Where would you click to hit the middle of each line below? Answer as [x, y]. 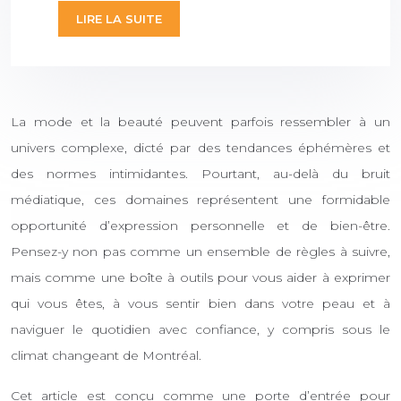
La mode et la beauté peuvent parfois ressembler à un [200, 121]
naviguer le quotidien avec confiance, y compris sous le [200, 329]
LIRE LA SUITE [119, 18]
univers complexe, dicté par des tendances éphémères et [200, 147]
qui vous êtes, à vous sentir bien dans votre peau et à [200, 303]
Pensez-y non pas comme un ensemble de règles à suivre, [200, 251]
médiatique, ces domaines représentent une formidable [200, 199]
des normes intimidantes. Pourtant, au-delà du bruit [200, 173]
